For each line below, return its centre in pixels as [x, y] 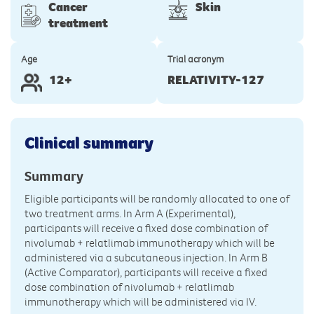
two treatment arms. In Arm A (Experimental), [130, 213]
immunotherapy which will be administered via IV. [141, 302]
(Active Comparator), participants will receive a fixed [146, 272]
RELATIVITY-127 [216, 80]
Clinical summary [89, 143]
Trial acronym [196, 59]
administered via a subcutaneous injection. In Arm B [146, 258]
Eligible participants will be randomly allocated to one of [157, 199]
